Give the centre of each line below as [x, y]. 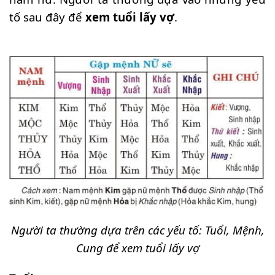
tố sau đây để [47, 17]
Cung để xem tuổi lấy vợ [137, 248]
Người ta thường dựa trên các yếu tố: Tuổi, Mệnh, [137, 230]
